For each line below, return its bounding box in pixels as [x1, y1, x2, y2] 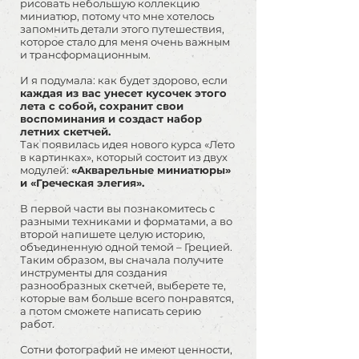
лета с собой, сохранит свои [20, 99, 184, 112]
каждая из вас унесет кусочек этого [20, 87, 227, 99]
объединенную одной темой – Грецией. [20, 240, 235, 253]
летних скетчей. [20, 125, 111, 138]
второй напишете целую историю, [20, 228, 205, 240]
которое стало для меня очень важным [20, 35, 230, 48]
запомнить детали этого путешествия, [20, 22, 224, 35]
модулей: [20, 163, 71, 176]
